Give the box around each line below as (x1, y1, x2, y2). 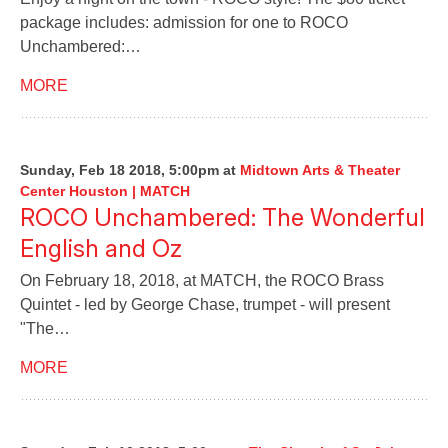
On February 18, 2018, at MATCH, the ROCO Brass (20, 272, 384, 289)
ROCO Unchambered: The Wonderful (20, 203, 425, 232)
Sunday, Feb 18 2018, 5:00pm (20, 162, 219, 178)
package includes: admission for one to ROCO (20, 14, 348, 31)
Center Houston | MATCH (20, 183, 190, 199)
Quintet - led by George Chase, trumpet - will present (20, 296, 390, 313)
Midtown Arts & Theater (240, 162, 400, 178)
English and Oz (20, 234, 182, 263)
